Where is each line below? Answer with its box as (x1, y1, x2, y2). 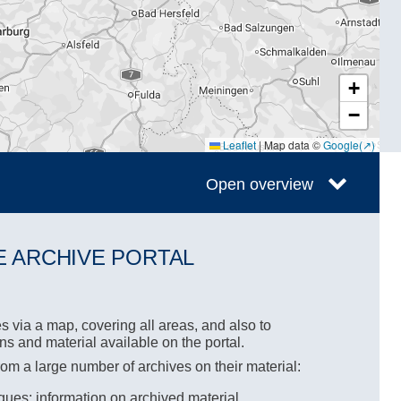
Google (323, 137, 359, 152)
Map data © (261, 137, 323, 152)
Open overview (206, 175, 313, 193)
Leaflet (220, 137, 256, 152)
